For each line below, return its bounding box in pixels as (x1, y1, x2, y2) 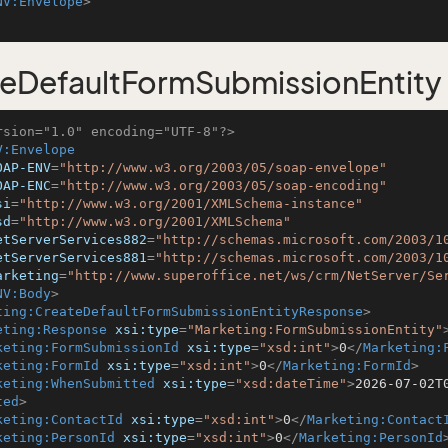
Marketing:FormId (283, 358, 411, 373)
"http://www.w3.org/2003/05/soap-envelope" (59, 160, 387, 175)
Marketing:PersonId (299, 430, 443, 445)
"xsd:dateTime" (235, 376, 347, 391)
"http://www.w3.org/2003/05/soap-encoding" (59, 178, 387, 193)
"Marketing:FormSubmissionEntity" (187, 322, 443, 337)
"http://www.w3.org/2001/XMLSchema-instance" (19, 196, 363, 211)
